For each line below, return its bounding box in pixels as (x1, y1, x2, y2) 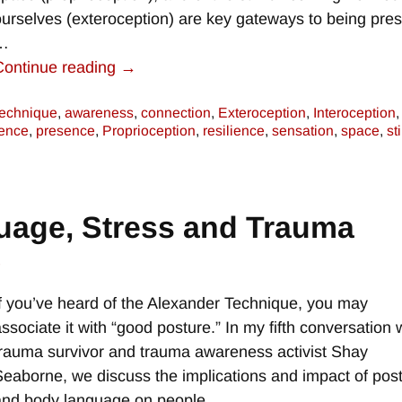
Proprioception (102, 123, 196, 139)
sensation (272, 123, 334, 139)
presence (36, 123, 95, 139)
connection (141, 105, 211, 121)
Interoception (313, 105, 396, 121)
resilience (203, 123, 265, 139)
